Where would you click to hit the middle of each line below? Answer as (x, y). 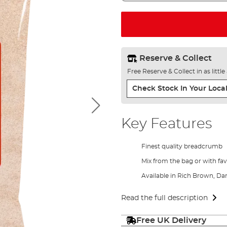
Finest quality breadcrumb (182, 146)
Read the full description (164, 198)
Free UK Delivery (171, 220)
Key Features (166, 124)
